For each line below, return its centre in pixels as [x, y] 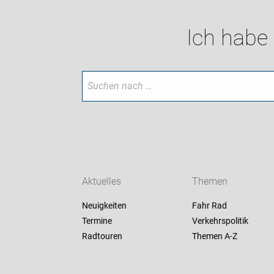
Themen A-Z [214, 236]
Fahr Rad [209, 206]
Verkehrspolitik [220, 221]
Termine [97, 221]
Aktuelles [102, 182]
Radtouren [102, 236]
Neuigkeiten [105, 206]
